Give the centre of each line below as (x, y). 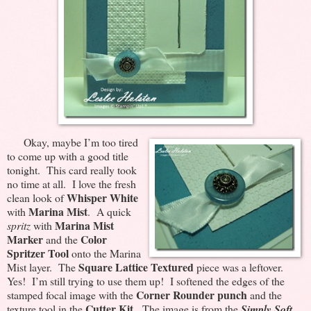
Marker (25, 239)
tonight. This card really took (72, 169)
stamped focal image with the (72, 294)
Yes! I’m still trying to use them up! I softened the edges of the (146, 280)
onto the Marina (105, 253)
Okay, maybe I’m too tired (81, 142)
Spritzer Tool (38, 253)
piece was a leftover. (240, 267)
